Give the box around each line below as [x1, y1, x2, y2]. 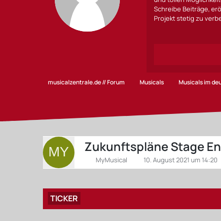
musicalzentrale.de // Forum [48, 78, 125, 86]
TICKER [50, 193, 78, 204]
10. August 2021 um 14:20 [144, 155, 218, 164]
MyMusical [96, 155, 128, 164]
